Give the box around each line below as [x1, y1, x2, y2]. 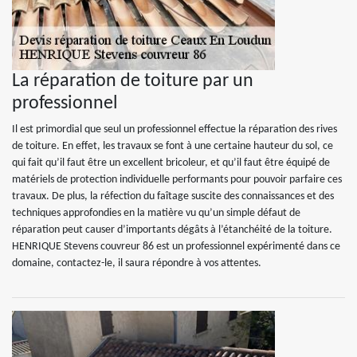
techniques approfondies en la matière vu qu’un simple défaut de [12, 207, 300, 219]
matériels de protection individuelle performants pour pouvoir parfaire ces [12, 174, 342, 186]
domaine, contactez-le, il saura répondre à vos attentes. [12, 257, 261, 269]
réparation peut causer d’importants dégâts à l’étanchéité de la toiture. [12, 224, 332, 236]
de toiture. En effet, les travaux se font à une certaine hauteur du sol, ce [12, 140, 333, 152]
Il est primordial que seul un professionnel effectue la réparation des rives [12, 124, 337, 135]
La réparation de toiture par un [12, 72, 253, 91]
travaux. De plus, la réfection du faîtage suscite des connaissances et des [12, 190, 334, 202]
